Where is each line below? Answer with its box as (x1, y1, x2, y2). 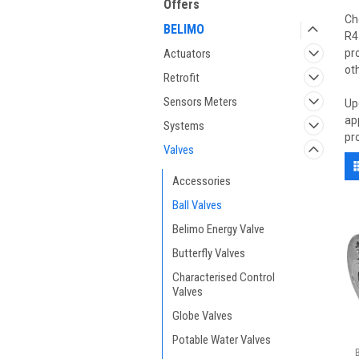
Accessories (172, 174, 231, 188)
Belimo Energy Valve (172, 222, 264, 236)
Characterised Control (172, 270, 275, 284)
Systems (163, 119, 204, 133)
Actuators (163, 46, 211, 61)
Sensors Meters (163, 95, 237, 109)
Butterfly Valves (172, 246, 245, 260)
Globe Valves (172, 309, 232, 323)
